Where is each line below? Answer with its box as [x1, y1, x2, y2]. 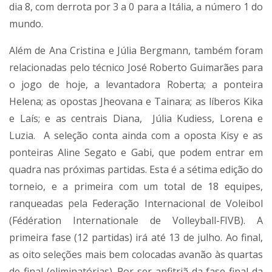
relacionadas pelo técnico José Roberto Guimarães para [9, 60, 263, 74]
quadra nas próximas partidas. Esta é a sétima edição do [9, 162, 263, 176]
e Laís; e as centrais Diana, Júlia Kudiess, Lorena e [9, 111, 263, 125]
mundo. [9, 16, 43, 30]
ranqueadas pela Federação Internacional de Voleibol [9, 196, 263, 210]
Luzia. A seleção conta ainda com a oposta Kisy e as [9, 128, 263, 142]
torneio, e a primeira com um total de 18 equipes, [9, 179, 263, 193]
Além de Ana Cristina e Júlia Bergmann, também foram [9, 43, 263, 57]
